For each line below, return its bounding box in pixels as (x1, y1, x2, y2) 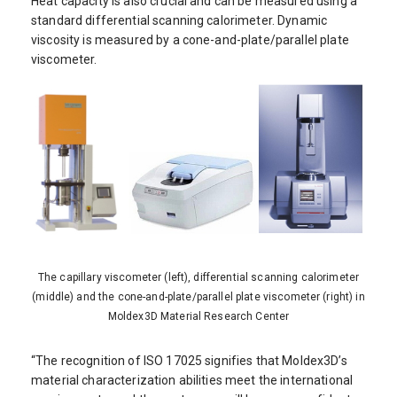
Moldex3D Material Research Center (107, 310, 290, 323)
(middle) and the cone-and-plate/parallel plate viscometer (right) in (32, 291, 365, 304)
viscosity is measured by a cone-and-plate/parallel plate (31, 32, 349, 47)
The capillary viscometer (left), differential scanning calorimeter (37, 271, 360, 284)
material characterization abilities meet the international (31, 373, 354, 388)
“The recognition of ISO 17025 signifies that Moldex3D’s (31, 354, 347, 369)
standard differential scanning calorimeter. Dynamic (31, 12, 328, 27)
